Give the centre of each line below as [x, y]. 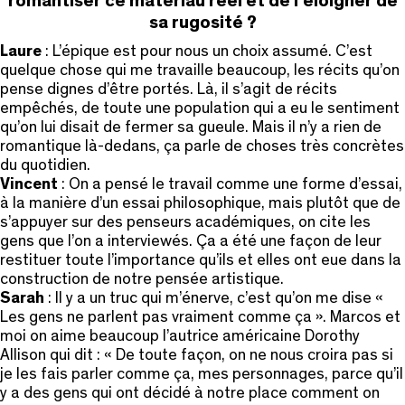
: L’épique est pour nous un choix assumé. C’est [207, 51]
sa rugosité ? [202, 22]
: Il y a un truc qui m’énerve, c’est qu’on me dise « [214, 298]
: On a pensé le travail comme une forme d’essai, [232, 184]
